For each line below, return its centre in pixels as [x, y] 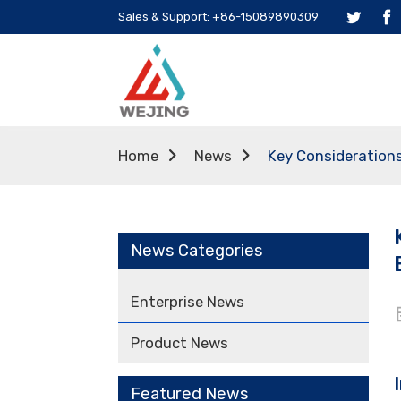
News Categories [197, 251]
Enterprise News [188, 301]
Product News [179, 342]
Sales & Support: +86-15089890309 [218, 17]
